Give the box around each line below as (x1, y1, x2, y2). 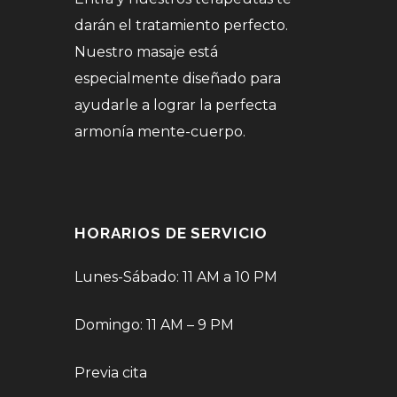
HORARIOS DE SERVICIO (74, 223, 269, 242)
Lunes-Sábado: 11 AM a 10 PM (74, 268, 277, 285)
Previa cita (74, 363, 147, 381)
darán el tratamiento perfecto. (74, 16, 288, 34)
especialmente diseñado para (74, 69, 281, 87)
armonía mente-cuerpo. (74, 122, 245, 140)
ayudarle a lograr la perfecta (74, 96, 276, 113)
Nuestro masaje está (74, 43, 218, 60)
